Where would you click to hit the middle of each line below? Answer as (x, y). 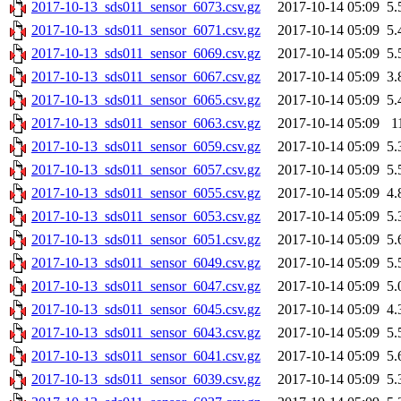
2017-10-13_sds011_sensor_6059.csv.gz (146, 147)
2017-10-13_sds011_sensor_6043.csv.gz (146, 333)
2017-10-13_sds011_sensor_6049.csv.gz (146, 263)
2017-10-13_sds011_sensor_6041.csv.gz (146, 356)
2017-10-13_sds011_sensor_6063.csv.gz (146, 124)
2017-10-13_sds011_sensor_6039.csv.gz (146, 380)
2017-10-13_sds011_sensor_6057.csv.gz (146, 170)
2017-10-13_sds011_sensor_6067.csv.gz (146, 77)
